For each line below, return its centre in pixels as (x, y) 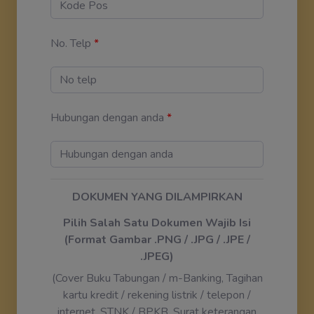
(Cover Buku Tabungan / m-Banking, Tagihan (157, 278)
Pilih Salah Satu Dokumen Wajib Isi (157, 223)
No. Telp (71, 43)
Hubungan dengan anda (107, 117)
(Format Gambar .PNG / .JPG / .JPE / (157, 239)
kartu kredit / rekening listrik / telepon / (157, 295)
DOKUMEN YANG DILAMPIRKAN (157, 197)
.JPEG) (157, 256)
